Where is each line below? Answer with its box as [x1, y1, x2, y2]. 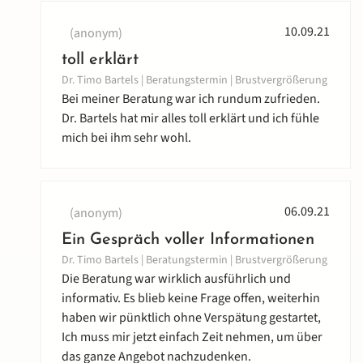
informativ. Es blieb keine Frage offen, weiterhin [62, 289, 320, 308]
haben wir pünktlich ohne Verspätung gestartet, [62, 309, 321, 327]
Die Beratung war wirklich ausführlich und [62, 270, 291, 288]
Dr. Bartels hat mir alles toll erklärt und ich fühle [62, 109, 319, 128]
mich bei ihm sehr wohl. [62, 129, 191, 147]
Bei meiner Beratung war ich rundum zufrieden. [62, 90, 320, 109]
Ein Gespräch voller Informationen [62, 232, 314, 249]
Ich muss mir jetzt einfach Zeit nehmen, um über [62, 328, 322, 347]
